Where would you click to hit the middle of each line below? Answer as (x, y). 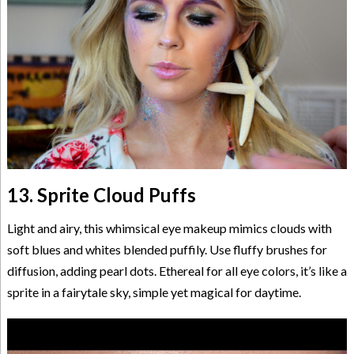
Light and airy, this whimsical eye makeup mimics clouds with (169, 228)
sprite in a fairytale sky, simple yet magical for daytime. (154, 292)
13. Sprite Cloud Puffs (101, 195)
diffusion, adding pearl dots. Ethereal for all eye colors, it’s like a (177, 271)
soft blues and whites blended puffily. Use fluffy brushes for (167, 250)
